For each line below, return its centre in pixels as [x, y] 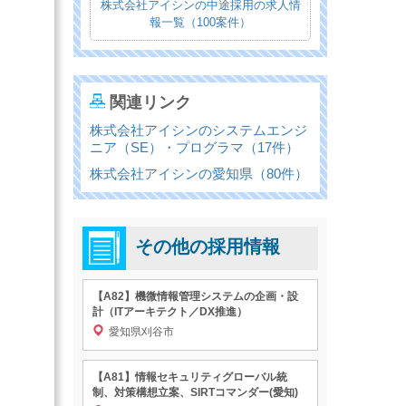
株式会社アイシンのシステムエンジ [198, 130]
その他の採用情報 [208, 247]
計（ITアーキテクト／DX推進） [170, 312]
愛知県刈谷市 [141, 332]
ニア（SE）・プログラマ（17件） [194, 148]
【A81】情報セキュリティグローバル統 [190, 377]
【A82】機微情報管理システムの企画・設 [195, 297]
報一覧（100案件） [200, 23]
